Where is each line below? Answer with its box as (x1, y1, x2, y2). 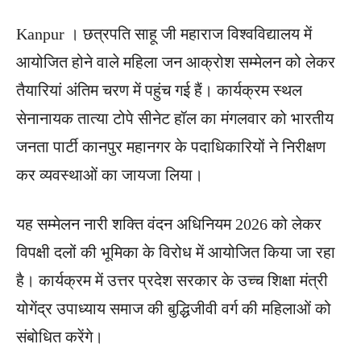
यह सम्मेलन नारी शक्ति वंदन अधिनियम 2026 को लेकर (16, 214, 322, 233)
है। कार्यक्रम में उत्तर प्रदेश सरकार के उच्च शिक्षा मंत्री (16, 271, 328, 289)
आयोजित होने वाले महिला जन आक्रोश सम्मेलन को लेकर (16, 52, 335, 71)
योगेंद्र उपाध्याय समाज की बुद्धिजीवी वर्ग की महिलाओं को (16, 299, 331, 317)
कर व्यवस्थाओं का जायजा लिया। (16, 165, 203, 184)
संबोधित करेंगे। (16, 327, 103, 346)
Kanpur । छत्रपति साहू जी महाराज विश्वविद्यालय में (16, 24, 312, 43)
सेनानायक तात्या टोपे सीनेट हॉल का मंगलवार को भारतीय (16, 109, 334, 127)
